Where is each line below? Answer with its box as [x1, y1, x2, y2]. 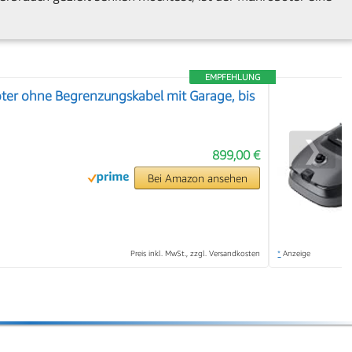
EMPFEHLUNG [205, 71, 261, 82]
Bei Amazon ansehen [147, 171, 247, 185]
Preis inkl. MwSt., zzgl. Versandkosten [130, 248, 261, 258]
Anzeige [280, 248, 311, 258]
